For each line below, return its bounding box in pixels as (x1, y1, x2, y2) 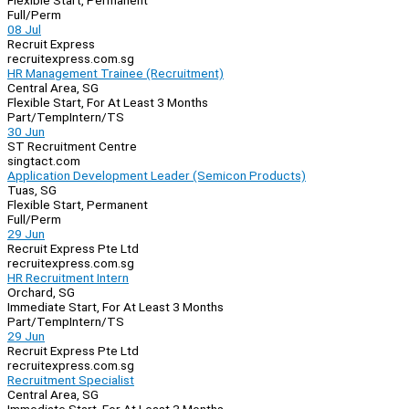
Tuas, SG (7, 183, 57, 198)
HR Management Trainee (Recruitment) (7, 66, 224, 81)
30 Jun (7, 124, 45, 140)
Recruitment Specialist (7, 372, 134, 388)
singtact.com (7, 153, 80, 169)
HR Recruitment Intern (7, 270, 129, 286)
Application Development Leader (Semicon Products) (7, 168, 306, 184)
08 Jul (7, 22, 41, 37)
